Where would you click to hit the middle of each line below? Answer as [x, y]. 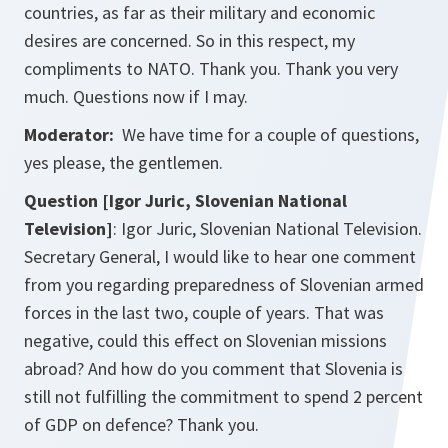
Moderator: [69, 135]
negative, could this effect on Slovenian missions [205, 341]
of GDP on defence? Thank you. [141, 425]
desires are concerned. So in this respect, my [189, 41]
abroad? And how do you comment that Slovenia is [213, 369]
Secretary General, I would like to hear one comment [220, 257]
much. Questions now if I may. [136, 97]
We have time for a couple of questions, [266, 135]
